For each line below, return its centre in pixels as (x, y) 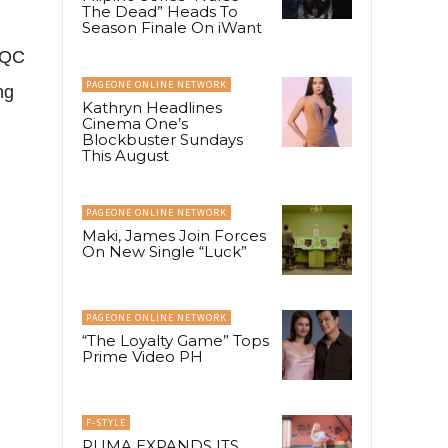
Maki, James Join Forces (174, 235)
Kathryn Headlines (152, 107)
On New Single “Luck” (164, 251)
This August (125, 155)
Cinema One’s (135, 123)
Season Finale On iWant (172, 27)
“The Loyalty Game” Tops (175, 341)
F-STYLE (106, 423)
